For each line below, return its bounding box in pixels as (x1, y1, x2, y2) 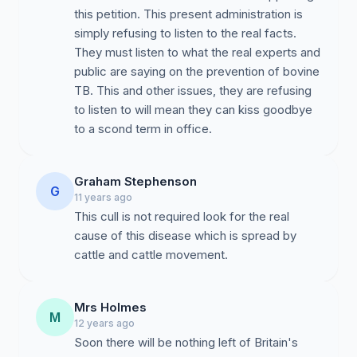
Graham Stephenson (74, 174, 197, 189)
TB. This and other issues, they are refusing (74, 83, 312, 98)
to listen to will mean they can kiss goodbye (74, 102, 312, 117)
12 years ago (74, 317, 135, 329)
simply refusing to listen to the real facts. (74, 25, 296, 41)
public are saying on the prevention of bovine (74, 64, 320, 79)
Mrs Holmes (74, 300, 147, 315)
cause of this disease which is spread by (74, 228, 296, 243)
